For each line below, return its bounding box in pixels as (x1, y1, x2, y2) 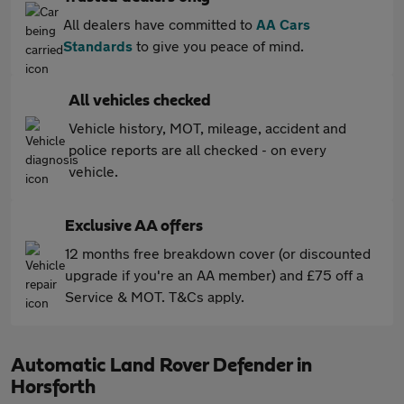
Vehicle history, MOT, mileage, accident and (69, 119, 346, 136)
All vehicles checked (69, 93, 211, 109)
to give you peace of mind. (133, 37, 304, 54)
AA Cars (256, 15, 310, 32)
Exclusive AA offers (65, 218, 203, 234)
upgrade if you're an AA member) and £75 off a (65, 266, 363, 283)
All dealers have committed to (63, 15, 256, 32)
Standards (63, 37, 133, 54)
